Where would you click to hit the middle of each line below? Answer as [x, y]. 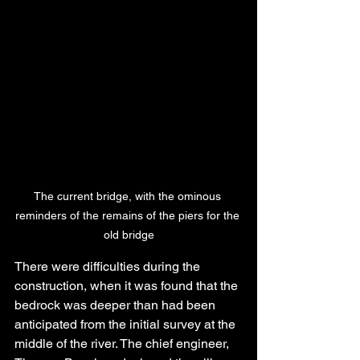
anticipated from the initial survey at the [127, 325]
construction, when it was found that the [128, 286]
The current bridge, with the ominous [129, 196]
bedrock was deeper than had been [117, 305]
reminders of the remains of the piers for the [129, 216]
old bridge [129, 235]
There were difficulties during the [109, 267]
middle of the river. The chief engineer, [123, 344]
